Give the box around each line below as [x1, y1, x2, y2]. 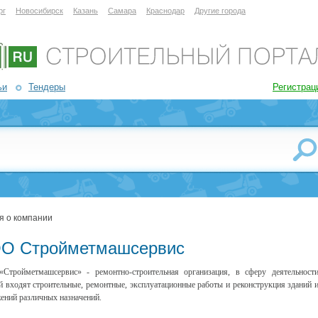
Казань [73, 6, 98, 15]
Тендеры [28, 82, 65, 92]
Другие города [194, 6, 246, 15]
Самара [108, 6, 136, 15]
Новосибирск [16, 6, 63, 15]
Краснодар [146, 6, 185, 15]
